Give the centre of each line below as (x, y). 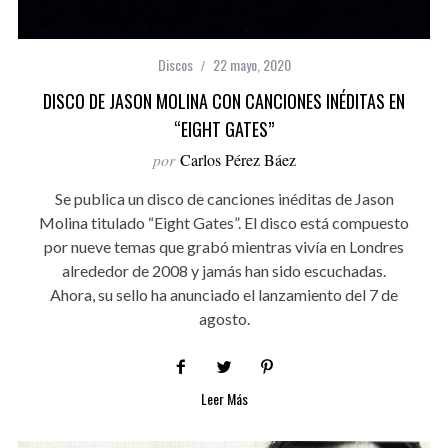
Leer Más (224, 399)
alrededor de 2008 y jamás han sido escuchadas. (224, 271)
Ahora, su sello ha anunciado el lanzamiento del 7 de (224, 295)
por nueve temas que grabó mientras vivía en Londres (224, 247)
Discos (175, 65)
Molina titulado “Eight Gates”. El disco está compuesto (224, 223)
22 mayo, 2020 (251, 65)
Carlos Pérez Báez (237, 160)
